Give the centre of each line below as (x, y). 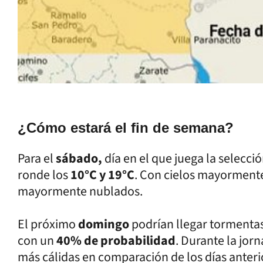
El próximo (48, 225)
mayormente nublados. (81, 192)
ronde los (44, 175)
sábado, (78, 159)
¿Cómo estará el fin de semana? (126, 128)
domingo (105, 225)
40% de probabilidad (116, 241)
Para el (36, 159)
